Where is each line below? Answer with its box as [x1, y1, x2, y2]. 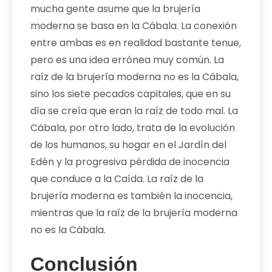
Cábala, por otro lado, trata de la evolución [30, 120, 235, 135]
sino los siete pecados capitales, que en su [30, 86, 231, 101]
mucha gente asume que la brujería [30, 1, 200, 16]
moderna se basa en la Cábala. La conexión [30, 18, 237, 33]
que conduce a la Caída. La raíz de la [30, 171, 203, 186]
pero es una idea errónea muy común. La [30, 52, 224, 67]
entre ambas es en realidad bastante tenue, [30, 35, 241, 50]
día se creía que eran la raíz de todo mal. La [30, 103, 238, 118]
